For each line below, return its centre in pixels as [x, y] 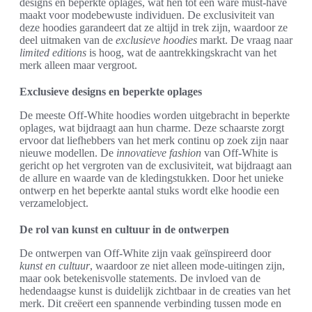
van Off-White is [240, 153]
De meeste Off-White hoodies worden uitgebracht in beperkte [155, 115]
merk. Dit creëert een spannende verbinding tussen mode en [150, 303]
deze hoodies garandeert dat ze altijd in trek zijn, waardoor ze [154, 28]
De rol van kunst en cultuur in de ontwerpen [124, 229]
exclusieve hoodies [156, 40]
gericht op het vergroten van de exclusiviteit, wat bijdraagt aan [156, 165]
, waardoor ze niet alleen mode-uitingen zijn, [187, 266]
